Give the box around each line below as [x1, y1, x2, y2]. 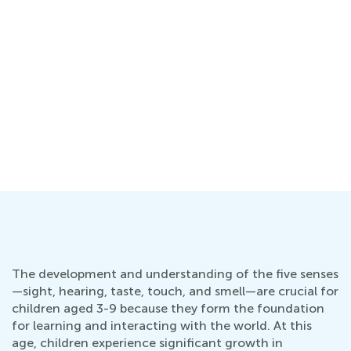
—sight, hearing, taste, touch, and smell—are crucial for [12, 284, 338, 299]
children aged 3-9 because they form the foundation [12, 301, 324, 316]
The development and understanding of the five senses [12, 266, 338, 281]
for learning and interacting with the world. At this [12, 318, 312, 333]
